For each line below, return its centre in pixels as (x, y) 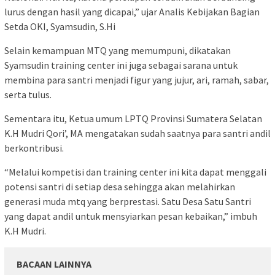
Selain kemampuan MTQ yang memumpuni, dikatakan (118, 50)
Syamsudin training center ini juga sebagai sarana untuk (121, 65)
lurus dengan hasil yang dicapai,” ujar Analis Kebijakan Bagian (132, 11)
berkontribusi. (34, 148)
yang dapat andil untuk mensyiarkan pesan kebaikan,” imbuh (131, 216)
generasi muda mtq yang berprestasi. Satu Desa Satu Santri (128, 201)
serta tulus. (28, 94)
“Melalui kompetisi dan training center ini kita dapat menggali (135, 172)
